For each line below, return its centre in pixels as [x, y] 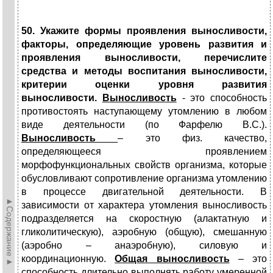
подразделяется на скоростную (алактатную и [144, 219]
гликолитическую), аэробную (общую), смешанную [144, 232]
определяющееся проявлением [144, 152]
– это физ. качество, [192, 138]
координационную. [68, 259]
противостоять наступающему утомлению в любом [144, 112]
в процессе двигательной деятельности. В [144, 192]
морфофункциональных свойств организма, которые [144, 165]
